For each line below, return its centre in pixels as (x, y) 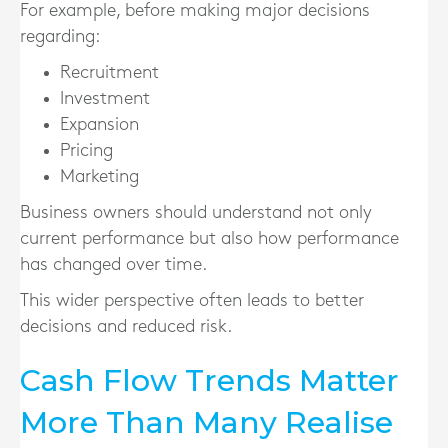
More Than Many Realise (206, 422)
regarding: (60, 36)
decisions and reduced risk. (126, 326)
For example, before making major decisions (195, 10)
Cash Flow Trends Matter (209, 380)
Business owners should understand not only (196, 212)
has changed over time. (113, 264)
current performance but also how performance (209, 238)
